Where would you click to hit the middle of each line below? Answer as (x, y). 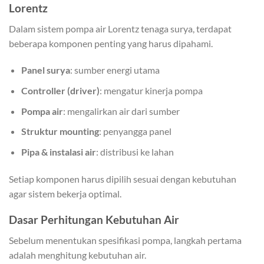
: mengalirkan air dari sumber (121, 111)
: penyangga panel (135, 131)
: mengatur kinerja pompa (151, 90)
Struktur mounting (60, 131)
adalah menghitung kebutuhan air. (77, 255)
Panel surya (45, 70)
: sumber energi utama (115, 70)
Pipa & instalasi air (58, 151)
